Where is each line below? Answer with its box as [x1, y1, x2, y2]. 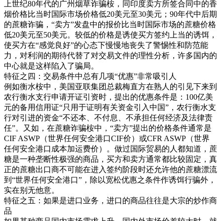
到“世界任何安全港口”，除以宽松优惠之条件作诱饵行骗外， [4, 176, 216, 184]
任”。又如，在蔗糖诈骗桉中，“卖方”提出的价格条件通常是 [4, 124, 212, 133]
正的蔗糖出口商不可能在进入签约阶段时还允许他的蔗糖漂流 [4, 165, 217, 174]
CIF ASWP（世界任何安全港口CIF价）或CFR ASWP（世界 [4, 134, 210, 143]
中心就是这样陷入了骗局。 [4, 62, 99, 71]
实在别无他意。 [4, 186, 59, 195]
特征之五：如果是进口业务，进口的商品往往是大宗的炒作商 [4, 196, 217, 205]
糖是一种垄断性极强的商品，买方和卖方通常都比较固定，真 [4, 155, 217, 164]
